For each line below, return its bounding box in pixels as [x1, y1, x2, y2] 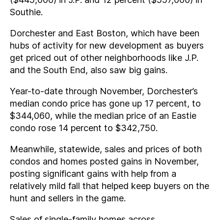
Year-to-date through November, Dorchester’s [10, 85, 198, 96]
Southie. [10, 6, 43, 17]
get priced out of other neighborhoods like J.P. [10, 52, 198, 63]
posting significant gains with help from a [10, 168, 176, 179]
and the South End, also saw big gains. [10, 64, 167, 75]
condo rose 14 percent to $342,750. [10, 122, 158, 133]
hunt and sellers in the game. [10, 192, 126, 203]
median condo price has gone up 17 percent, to [10, 98, 201, 109]
